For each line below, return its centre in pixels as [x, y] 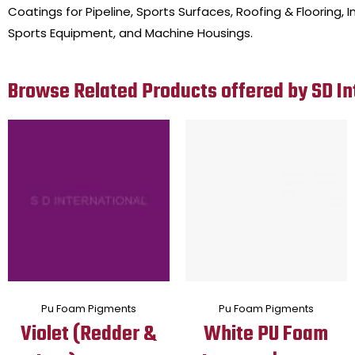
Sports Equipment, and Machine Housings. [130, 33]
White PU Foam [266, 334]
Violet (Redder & [89, 334]
